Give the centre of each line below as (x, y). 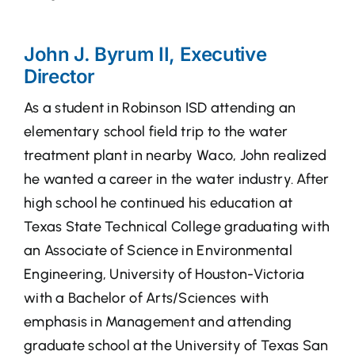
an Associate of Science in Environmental (158, 251)
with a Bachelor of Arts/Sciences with (146, 298)
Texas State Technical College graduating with (177, 227)
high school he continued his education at (158, 203)
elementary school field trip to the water (156, 132)
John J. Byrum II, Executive (145, 55)
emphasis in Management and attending (158, 322)
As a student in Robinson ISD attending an (160, 108)
